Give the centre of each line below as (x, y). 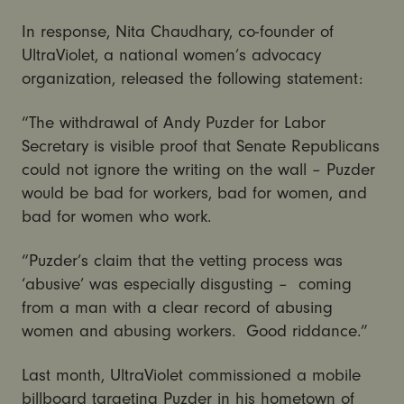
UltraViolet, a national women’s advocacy (171, 55)
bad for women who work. (116, 216)
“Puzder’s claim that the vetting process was (182, 260)
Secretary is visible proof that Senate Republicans (200, 146)
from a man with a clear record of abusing (177, 307)
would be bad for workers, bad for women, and (194, 193)
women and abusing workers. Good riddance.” (194, 331)
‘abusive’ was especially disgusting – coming (186, 284)
